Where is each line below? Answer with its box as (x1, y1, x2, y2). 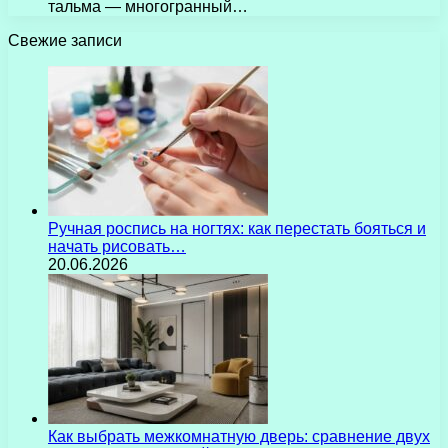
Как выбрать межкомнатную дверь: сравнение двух (48, 427, 430, 445)
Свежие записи (8, 31, 122, 49)
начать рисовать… (48, 237, 186, 255)
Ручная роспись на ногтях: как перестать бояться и (48, 219, 426, 237)
